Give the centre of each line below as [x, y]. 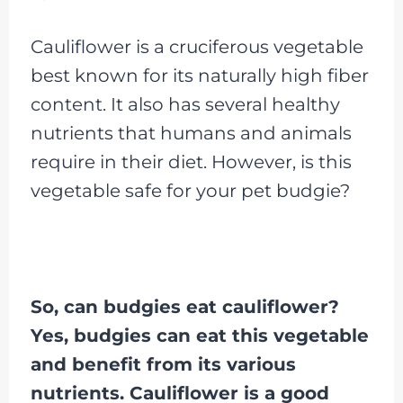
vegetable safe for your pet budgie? [190, 191]
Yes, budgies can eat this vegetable [199, 336]
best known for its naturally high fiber [199, 76]
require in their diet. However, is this [191, 162]
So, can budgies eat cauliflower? [184, 307]
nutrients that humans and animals [191, 133]
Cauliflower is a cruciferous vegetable [197, 47]
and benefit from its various [163, 364]
